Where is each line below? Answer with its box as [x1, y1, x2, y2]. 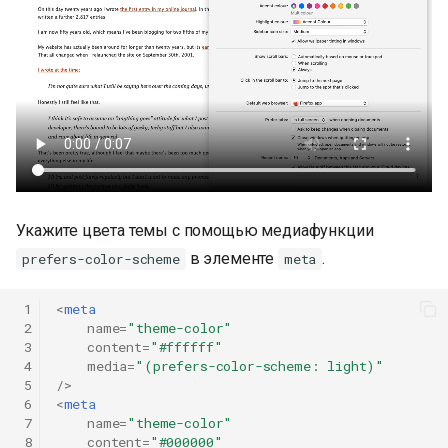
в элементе [185, 249, 278, 269]
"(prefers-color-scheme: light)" [135, 356, 385, 375]
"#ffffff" [149, 337, 223, 356]
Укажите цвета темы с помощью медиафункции [16, 221, 374, 241]
